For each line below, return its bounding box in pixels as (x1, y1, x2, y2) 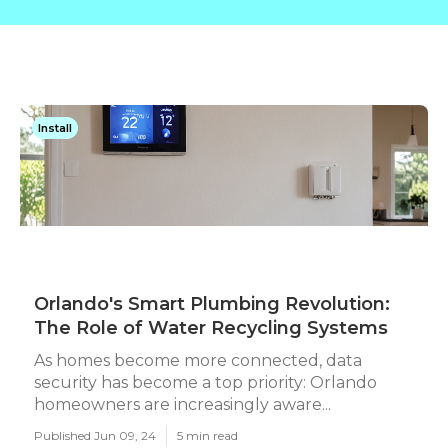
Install (38, 121, 72, 135)
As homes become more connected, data (34, 351, 362, 370)
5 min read (177, 428, 238, 443)
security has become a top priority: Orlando (34, 373, 377, 392)
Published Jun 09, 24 (34, 428, 156, 443)
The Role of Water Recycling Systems (34, 317, 388, 339)
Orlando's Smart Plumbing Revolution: (34, 293, 390, 315)
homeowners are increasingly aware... (34, 395, 331, 414)
